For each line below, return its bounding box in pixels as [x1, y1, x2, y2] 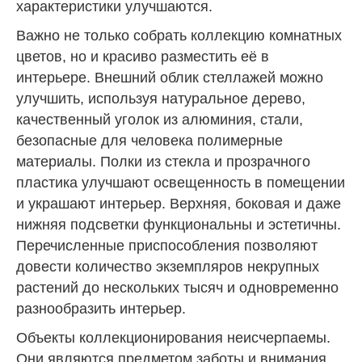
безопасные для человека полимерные [16, 132, 283, 149]
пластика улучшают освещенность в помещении [16, 174, 345, 191]
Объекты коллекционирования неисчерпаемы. [16, 329, 330, 346]
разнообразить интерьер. [16, 300, 186, 317]
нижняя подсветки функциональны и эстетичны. [16, 216, 341, 233]
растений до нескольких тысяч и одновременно [16, 279, 339, 296]
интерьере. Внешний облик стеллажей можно [16, 69, 323, 86]
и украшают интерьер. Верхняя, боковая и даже [16, 195, 341, 212]
